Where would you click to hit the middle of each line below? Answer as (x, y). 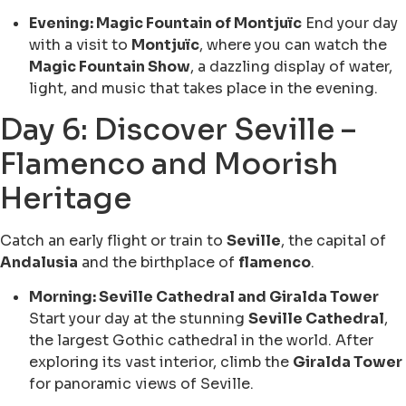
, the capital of (333, 241)
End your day (350, 23)
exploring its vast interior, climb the (161, 362)
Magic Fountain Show (110, 66)
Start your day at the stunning (139, 319)
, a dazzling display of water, (291, 66)
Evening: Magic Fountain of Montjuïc (165, 23)
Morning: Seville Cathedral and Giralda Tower (204, 297)
